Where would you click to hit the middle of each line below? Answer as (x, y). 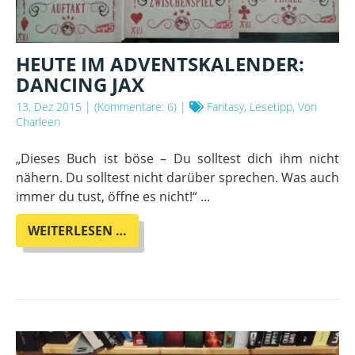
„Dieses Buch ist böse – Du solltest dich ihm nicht (177, 159)
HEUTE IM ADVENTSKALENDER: (160, 64)
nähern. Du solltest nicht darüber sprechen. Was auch (177, 178)
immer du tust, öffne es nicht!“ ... (113, 197)
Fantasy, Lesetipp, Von (260, 107)
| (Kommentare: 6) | (136, 107)
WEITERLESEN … (77, 231)
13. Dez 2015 (49, 107)
